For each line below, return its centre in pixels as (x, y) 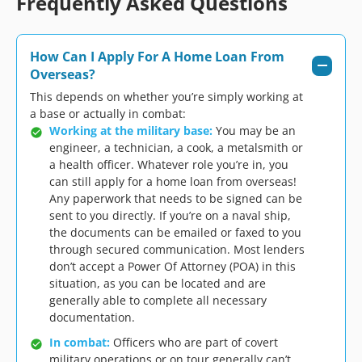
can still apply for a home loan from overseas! (173, 181)
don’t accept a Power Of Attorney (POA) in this (173, 266)
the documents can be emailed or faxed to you (175, 232)
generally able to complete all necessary (158, 300)
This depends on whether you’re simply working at (166, 97)
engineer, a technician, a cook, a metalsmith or (176, 147)
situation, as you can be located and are (158, 283)
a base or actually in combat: (108, 114)
